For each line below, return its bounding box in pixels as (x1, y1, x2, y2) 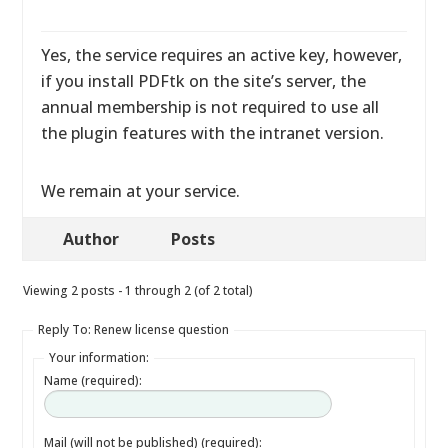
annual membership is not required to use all (41, 96, 380, 118)
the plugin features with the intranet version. (41, 122, 385, 144)
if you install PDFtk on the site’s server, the (41, 70, 367, 92)
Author (63, 228, 120, 250)
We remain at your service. (41, 180, 241, 202)
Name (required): (44, 372, 143, 389)
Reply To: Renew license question (38, 321, 230, 338)
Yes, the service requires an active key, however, (41, 44, 403, 66)
